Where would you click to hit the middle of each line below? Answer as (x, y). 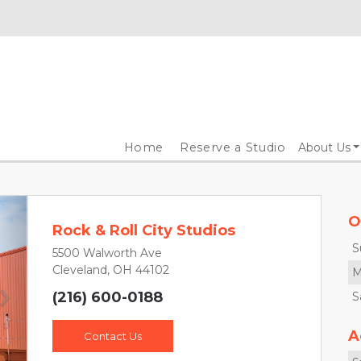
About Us (324, 147)
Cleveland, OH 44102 (111, 270)
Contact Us (113, 336)
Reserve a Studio (233, 147)
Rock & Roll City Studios (144, 230)
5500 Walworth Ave (107, 253)
